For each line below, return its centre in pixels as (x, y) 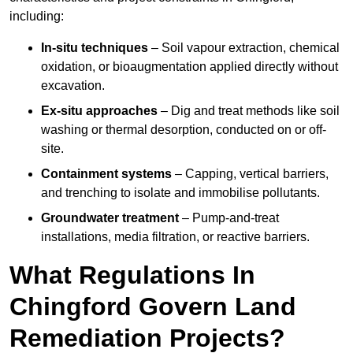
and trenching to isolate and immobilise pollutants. (180, 193)
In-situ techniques (95, 48)
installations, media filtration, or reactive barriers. (175, 237)
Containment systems (106, 174)
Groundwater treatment (110, 218)
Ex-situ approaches (99, 111)
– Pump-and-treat (229, 218)
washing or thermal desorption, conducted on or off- (184, 130)
